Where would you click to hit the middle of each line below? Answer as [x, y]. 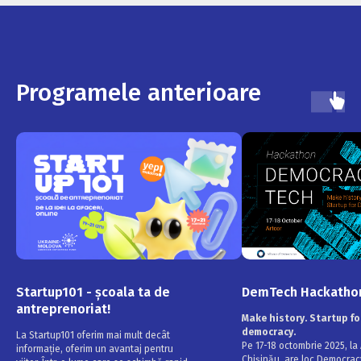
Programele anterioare [139, 93]
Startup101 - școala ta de [93, 292]
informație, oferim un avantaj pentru [95, 349]
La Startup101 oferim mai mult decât [93, 335]
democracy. [269, 332]
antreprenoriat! [63, 309]
